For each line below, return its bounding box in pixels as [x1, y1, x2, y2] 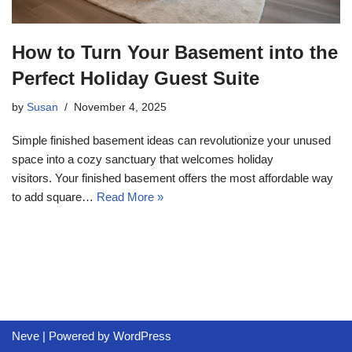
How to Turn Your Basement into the [12, 42, 338, 64]
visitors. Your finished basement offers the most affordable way [12, 171, 333, 185]
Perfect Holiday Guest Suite [12, 68, 259, 90]
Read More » [97, 190, 163, 204]
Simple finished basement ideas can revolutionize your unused [12, 134, 331, 148]
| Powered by [39, 329, 113, 343]
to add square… [12, 190, 97, 204]
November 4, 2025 [74, 101, 167, 114]
